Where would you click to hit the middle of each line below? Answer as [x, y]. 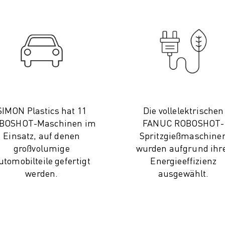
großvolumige [41, 148]
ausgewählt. [183, 173]
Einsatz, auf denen [42, 135]
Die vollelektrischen [184, 110]
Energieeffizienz [184, 160]
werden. [42, 173]
